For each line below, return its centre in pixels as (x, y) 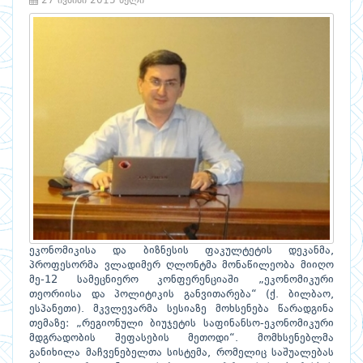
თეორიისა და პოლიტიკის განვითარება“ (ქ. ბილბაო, (181, 294)
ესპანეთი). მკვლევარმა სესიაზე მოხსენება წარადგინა (181, 309)
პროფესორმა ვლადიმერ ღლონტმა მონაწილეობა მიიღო (181, 265)
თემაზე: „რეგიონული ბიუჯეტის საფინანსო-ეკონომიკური (181, 323)
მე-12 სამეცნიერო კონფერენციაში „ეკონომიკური (181, 280)
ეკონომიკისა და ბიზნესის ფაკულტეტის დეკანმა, (181, 250)
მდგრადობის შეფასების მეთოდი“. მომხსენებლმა (181, 338)
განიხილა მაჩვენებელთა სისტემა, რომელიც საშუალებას (181, 352)
